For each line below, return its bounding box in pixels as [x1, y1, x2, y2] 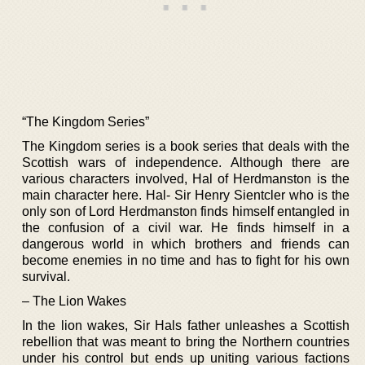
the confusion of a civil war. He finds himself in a [22, 220, 350, 235]
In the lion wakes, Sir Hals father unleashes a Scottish [22, 318, 350, 332]
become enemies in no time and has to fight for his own [22, 253, 350, 267]
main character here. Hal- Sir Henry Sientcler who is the [22, 187, 350, 202]
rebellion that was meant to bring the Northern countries [22, 334, 350, 349]
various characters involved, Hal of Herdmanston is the [22, 171, 350, 186]
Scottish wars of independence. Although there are [22, 155, 350, 169]
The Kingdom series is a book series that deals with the [22, 139, 350, 153]
